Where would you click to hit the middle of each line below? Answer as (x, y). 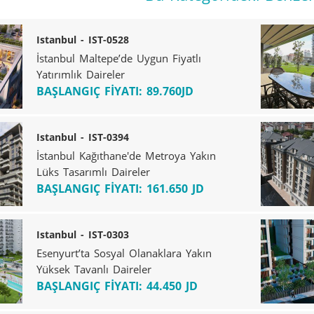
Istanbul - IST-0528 (83, 39)
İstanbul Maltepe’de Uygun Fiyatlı (119, 58)
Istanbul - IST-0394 (83, 137)
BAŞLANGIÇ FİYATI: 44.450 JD (117, 286)
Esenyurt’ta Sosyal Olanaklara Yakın (124, 253)
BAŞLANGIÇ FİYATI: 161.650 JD (120, 188)
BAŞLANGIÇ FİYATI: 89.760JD (115, 91)
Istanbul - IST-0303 (83, 234)
